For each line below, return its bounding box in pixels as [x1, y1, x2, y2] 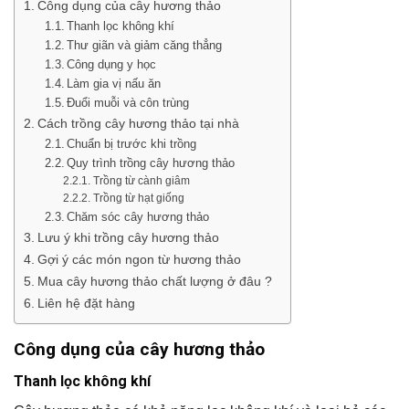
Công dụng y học [67, 58, 157, 72]
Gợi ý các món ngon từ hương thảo [37, 252, 241, 267]
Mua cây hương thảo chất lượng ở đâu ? [37, 274, 272, 289]
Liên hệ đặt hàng [37, 296, 135, 311]
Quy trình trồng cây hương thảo [67, 156, 236, 171]
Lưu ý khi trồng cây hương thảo [37, 230, 219, 246]
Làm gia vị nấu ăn [67, 77, 162, 91]
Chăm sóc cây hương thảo [67, 210, 210, 225]
